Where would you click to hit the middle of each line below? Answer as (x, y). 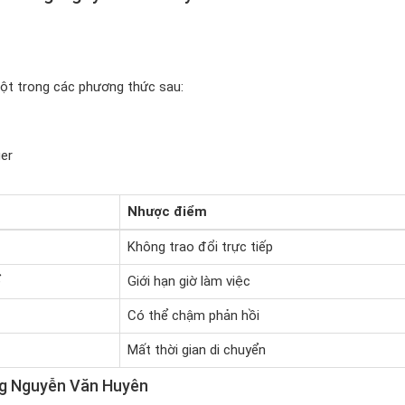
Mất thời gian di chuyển (196, 350)
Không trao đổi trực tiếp (200, 247)
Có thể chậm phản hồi (193, 316)
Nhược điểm (167, 212)
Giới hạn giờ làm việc (188, 281)
